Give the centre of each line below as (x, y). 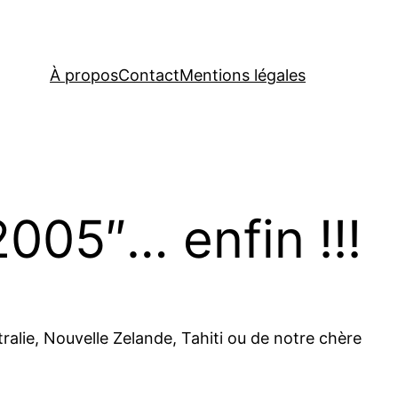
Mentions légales (243, 76)
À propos (84, 76)
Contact (149, 76)
